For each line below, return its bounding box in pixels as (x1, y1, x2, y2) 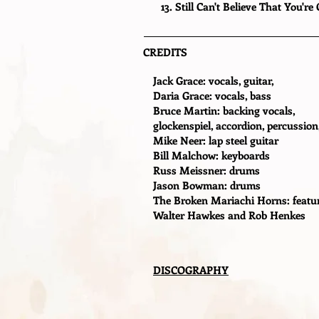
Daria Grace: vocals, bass (153, 88, 271, 103)
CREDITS (143, 45, 187, 59)
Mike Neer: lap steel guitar (153, 133, 278, 147)
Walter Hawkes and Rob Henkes (153, 208, 305, 222)
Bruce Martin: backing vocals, (153, 103, 295, 117)
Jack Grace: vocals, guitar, (153, 73, 274, 88)
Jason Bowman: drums (153, 178, 261, 192)
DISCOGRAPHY (153, 263, 229, 277)
